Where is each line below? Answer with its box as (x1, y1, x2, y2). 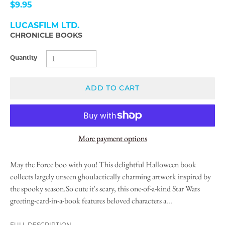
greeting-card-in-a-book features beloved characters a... (10, 195, 172, 206)
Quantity (10, 55, 37, 62)
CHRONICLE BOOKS (10, 32, 82, 40)
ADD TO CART (85, 83, 140, 93)
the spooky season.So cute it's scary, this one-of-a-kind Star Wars (10, 183, 200, 194)
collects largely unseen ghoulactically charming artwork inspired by (10, 171, 211, 182)
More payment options (78, 133, 147, 144)
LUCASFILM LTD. (10, 22, 79, 30)
